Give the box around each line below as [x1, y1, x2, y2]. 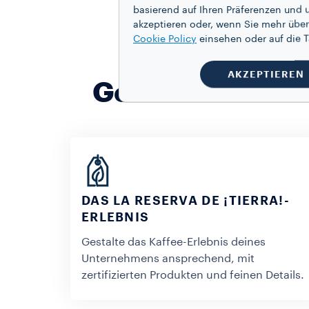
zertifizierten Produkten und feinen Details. [81, 270, 304, 281]
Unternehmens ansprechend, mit [81, 253, 255, 264]
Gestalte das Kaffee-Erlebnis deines [81, 237, 266, 248]
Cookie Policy [133, 34, 197, 44]
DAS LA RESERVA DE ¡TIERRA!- [81, 195, 290, 207]
